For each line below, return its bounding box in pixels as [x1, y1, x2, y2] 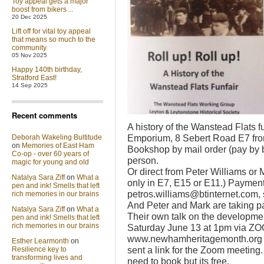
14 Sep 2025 [12, 82, 48, 88]
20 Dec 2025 [12, 14, 47, 20]
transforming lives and [12, 253, 82, 262]
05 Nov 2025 [12, 52, 47, 58]
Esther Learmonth [12, 237, 69, 245]
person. [127, 155, 159, 166]
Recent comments [12, 110, 77, 121]
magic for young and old [12, 158, 89, 166]
